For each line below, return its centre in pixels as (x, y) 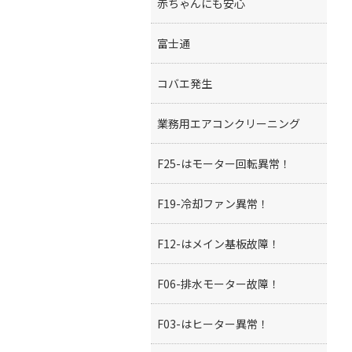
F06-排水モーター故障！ (218, 284)
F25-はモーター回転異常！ (224, 163)
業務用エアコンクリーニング (229, 123)
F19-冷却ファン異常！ (213, 203)
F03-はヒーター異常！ (213, 324)
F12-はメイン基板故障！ (218, 244)
